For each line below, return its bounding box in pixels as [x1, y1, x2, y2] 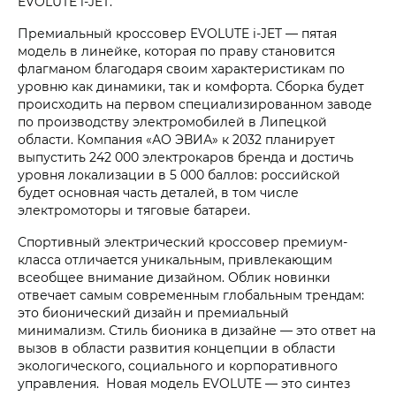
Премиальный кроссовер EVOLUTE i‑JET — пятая [18, 25, 337, 42]
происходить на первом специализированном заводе [18, 95, 372, 112]
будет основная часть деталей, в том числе [18, 184, 299, 201]
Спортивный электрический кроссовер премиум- [18, 233, 347, 250]
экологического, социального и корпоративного [18, 357, 338, 374]
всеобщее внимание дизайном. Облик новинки [18, 269, 331, 286]
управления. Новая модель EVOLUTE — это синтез [18, 375, 350, 392]
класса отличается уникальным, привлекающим [18, 251, 332, 268]
